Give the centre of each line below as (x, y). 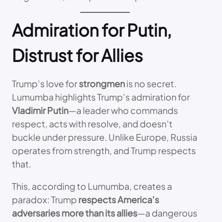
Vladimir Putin (40, 110)
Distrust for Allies (77, 55)
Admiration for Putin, (92, 30)
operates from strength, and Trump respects (104, 150)
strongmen (102, 83)
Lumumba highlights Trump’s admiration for (101, 97)
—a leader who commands (123, 110)
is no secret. (151, 83)
